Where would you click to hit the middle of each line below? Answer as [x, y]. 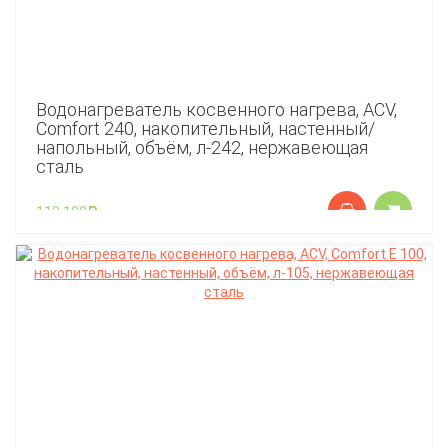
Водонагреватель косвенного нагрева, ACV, [216, 109]
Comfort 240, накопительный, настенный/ [205, 128]
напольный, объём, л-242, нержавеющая [202, 147]
